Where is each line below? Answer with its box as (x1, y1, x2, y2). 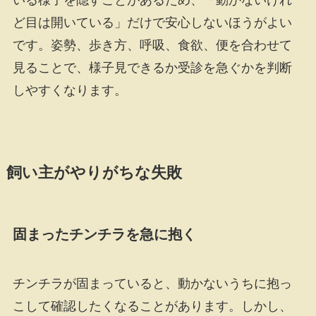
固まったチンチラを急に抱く (12, 226, 196, 243)
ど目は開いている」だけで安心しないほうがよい (12, 16, 292, 30)
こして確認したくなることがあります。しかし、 (12, 298, 292, 313)
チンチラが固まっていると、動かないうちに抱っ (12, 276, 292, 291)
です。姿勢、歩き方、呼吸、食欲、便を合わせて (12, 38, 292, 53)
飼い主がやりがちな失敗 (6, 164, 182, 182)
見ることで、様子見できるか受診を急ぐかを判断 (12, 61, 292, 75)
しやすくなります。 (12, 83, 127, 98)
